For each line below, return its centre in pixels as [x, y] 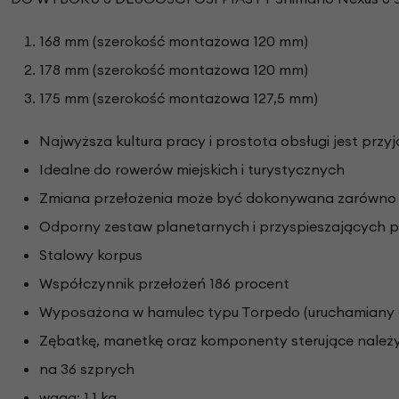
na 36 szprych [87, 369]
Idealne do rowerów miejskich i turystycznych [192, 170]
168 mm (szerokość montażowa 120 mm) [174, 41]
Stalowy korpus [91, 255]
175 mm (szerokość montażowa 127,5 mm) [179, 98]
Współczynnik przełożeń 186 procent [164, 284]
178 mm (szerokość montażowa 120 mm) [174, 70]
